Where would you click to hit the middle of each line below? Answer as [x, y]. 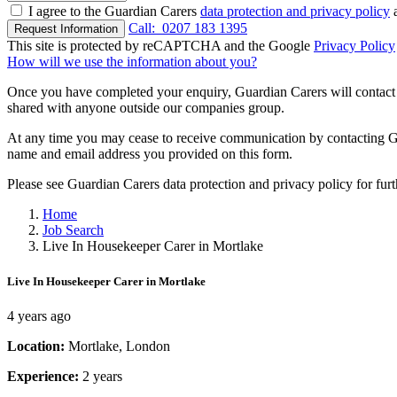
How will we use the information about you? [132, 62]
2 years [102, 376]
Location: [38, 346]
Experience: [45, 376]
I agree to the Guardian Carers [114, 12]
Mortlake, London [119, 346]
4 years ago [39, 315]
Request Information [66, 29]
